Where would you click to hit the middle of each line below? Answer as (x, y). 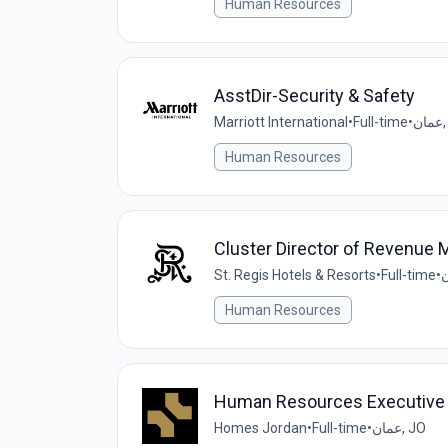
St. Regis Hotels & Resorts (295, 275)
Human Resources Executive (329, 401)
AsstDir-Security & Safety (314, 95)
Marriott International (281, 122)
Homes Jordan (260, 428)
